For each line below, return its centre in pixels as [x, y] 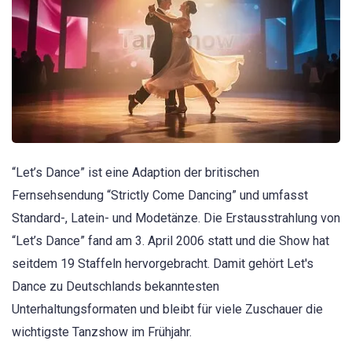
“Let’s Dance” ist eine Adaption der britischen [136, 173]
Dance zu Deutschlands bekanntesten [115, 287]
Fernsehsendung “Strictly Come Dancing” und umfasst [160, 196]
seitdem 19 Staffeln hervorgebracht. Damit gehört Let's [163, 264]
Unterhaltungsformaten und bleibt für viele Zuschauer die [167, 310]
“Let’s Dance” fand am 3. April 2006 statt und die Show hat [170, 241]
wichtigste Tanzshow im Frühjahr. [102, 332]
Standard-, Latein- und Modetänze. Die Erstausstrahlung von [176, 218]
